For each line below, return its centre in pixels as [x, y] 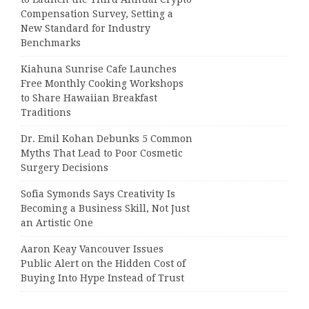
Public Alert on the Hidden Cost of [103, 263]
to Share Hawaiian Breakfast [89, 98]
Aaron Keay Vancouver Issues [92, 249]
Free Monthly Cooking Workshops [102, 83]
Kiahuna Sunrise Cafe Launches [99, 69]
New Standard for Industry [86, 28]
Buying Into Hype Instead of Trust [102, 278]
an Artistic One [57, 222]
